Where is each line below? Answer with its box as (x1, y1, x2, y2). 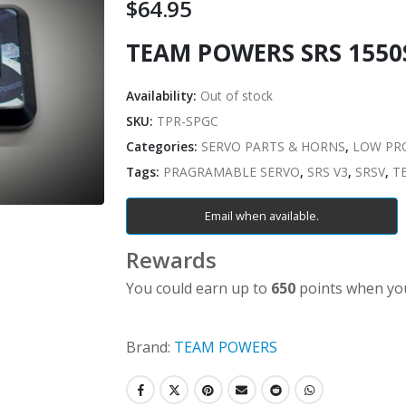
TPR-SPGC (157, 111, 218, 130)
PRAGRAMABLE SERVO (163, 162, 300, 180)
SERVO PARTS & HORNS (201, 137, 345, 155)
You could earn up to (126, 278, 271, 299)
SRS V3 (307, 162, 348, 180)
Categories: (126, 137, 201, 155)
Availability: (126, 86, 200, 104)
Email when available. (205, 208, 319, 225)
